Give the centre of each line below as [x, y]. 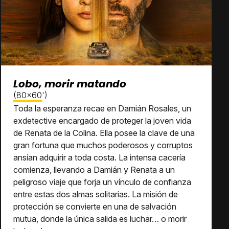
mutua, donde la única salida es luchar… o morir [100, 219]
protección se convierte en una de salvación [95, 207]
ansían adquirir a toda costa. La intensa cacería [99, 157]
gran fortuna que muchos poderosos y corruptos [103, 145]
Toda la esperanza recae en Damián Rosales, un [102, 108]
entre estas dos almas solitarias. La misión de [96, 194]
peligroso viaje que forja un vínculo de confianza [102, 182]
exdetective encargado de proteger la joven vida [102, 121]
